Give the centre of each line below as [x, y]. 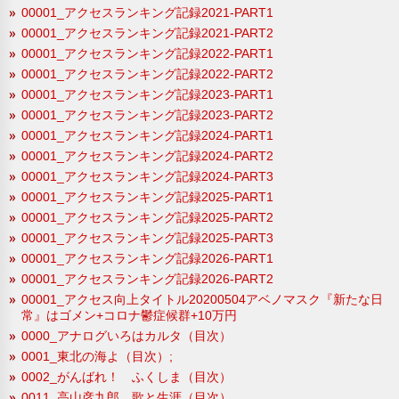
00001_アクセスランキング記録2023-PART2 [147, 114]
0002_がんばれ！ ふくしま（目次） [126, 376]
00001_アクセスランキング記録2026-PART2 [147, 278]
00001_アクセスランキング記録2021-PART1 [147, 12]
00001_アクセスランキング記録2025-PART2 [147, 217]
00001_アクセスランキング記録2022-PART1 [147, 53]
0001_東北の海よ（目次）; [97, 356]
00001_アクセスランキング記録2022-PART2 [147, 73]
